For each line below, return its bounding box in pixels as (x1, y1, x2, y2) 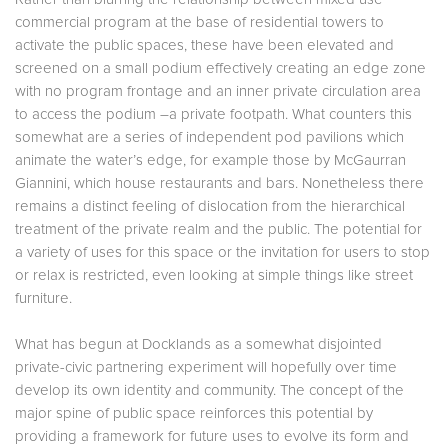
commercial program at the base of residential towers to (15, 14, 384, 30)
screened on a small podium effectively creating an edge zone (15, 60, 426, 76)
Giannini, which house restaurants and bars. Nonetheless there (15, 175, 424, 191)
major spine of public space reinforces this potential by (15, 405, 373, 421)
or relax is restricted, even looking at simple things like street (15, 267, 413, 283)
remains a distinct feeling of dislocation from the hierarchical (15, 198, 405, 214)
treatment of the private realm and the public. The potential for (15, 221, 422, 237)
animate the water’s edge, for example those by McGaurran (15, 152, 406, 168)
